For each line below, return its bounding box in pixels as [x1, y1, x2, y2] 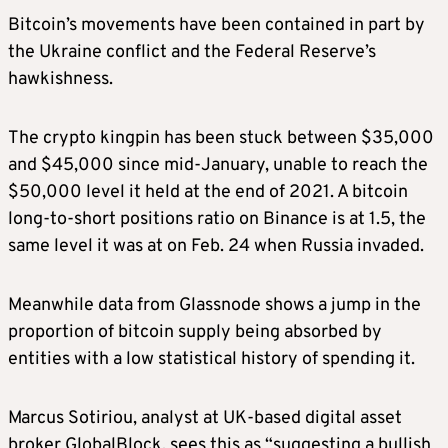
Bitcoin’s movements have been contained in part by [8, 14, 425, 38]
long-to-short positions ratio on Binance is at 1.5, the [8, 208, 426, 232]
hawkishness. [8, 68, 113, 92]
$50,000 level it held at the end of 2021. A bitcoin [8, 181, 408, 205]
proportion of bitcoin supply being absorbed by [8, 321, 382, 345]
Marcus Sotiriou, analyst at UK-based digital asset [8, 407, 402, 431]
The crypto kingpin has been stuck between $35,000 [8, 127, 434, 151]
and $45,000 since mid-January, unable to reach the [8, 154, 428, 178]
